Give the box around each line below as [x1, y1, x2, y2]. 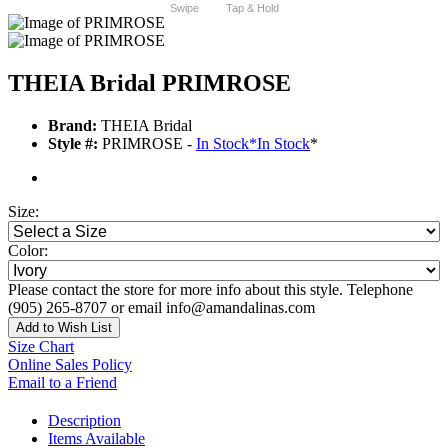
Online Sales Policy [8, 356, 132, 374]
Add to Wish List [16, 320, 112, 336]
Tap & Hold [225, 2, 279, 15]
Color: [8, 242, 48, 260]
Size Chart [8, 338, 74, 356]
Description [48, 412, 121, 430]
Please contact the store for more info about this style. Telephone [8, 281, 413, 299]
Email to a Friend [8, 374, 117, 392]
